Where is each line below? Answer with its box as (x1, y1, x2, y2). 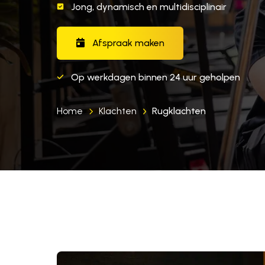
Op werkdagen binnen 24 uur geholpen (71, 72, 240, 83)
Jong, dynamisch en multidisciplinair (71, 1, 227, 13)
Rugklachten (152, 105, 206, 117)
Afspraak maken (90, 37, 164, 49)
